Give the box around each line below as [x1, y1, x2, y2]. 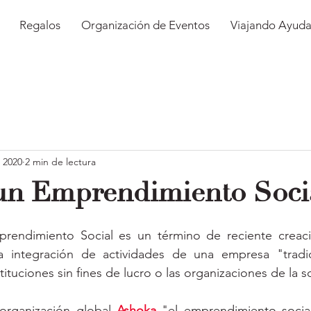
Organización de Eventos [81, 18, 210, 32]
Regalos [19, 18, 60, 32]
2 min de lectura [25, 155, 96, 168]
